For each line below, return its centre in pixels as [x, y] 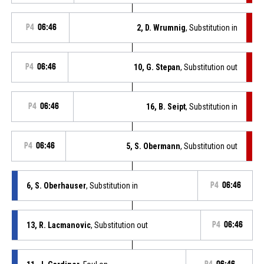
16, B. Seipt [166, 106]
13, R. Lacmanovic [58, 225]
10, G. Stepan [157, 67]
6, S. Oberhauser [56, 185]
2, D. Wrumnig [161, 27]
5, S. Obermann [154, 146]
